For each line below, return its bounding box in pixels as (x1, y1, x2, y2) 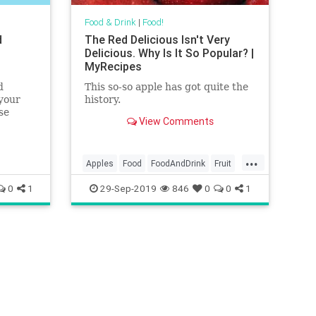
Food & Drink (84, 16, 136, 29)
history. (84, 94, 123, 106)
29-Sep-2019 (97, 182, 157, 195)
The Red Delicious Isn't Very (84, 32, 230, 47)
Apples (86, 158, 114, 169)
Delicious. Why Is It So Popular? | (84, 46, 254, 61)
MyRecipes (84, 59, 142, 74)
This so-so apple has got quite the (84, 81, 248, 93)
